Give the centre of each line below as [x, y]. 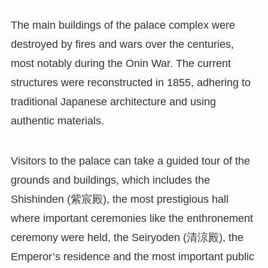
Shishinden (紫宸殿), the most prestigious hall [119, 200]
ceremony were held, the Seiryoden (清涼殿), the [127, 238]
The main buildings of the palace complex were [123, 25]
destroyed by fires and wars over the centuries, [122, 44]
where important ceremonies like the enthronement [132, 219]
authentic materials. [57, 121]
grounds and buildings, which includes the [110, 180]
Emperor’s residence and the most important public [132, 257]
